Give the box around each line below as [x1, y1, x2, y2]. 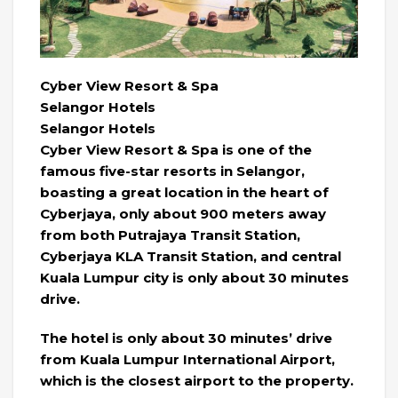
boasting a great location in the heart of [40, 183, 329, 201]
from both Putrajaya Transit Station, [40, 226, 300, 243]
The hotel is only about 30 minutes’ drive [40, 329, 332, 346]
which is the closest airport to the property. [40, 371, 354, 389]
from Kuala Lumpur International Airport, [40, 350, 335, 368]
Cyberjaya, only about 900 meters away [40, 204, 326, 222]
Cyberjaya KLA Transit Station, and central [40, 247, 341, 265]
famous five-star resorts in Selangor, [40, 162, 305, 179]
